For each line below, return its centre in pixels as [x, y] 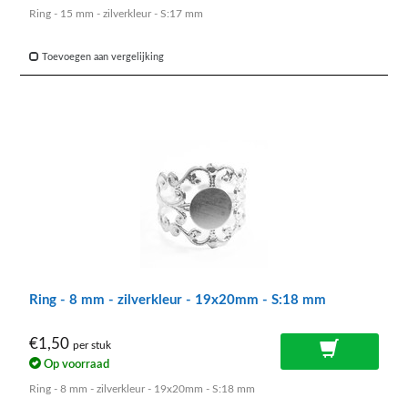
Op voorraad [75, 364]
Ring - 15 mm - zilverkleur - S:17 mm [116, 14]
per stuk [92, 346]
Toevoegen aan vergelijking [102, 57]
